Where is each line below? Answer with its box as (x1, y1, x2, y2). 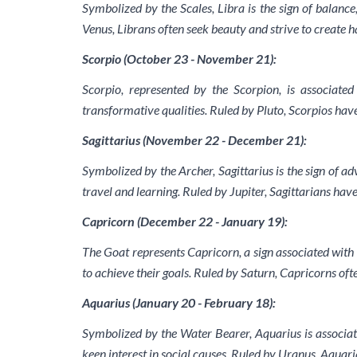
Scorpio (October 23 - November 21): (81, 51, 277, 66)
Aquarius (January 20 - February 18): (81, 295, 276, 310)
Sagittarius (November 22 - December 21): (81, 132, 307, 147)
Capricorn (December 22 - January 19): (81, 214, 288, 229)
